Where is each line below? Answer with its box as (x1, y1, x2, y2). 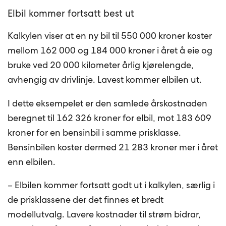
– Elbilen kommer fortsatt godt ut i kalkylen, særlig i (8, 179, 215, 191)
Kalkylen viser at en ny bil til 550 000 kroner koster (8, 29, 212, 41)
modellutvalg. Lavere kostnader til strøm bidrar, (8, 208, 201, 220)
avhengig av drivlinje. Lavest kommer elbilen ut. (8, 73, 202, 85)
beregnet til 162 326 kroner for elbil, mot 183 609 (8, 111, 212, 124)
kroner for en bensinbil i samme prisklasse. (8, 126, 182, 138)
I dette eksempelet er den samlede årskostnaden (8, 97, 208, 109)
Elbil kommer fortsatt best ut (8, 7, 135, 20)
